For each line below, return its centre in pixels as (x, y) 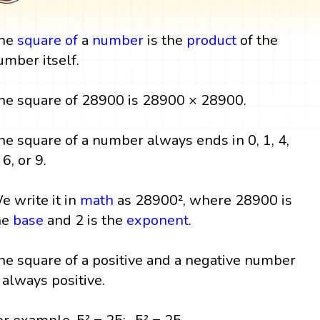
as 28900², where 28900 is (203, 200)
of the (257, 40)
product (212, 40)
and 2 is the (85, 220)
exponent (158, 220)
